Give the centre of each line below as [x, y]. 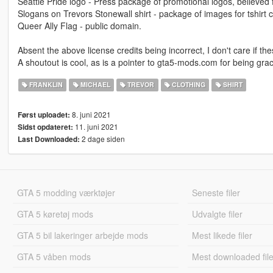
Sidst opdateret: [45, 127]
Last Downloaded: [48, 140]
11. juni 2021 [95, 127]
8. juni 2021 [90, 115]
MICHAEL [94, 85]
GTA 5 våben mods [54, 257]
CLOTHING [187, 85]
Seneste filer [216, 193]
